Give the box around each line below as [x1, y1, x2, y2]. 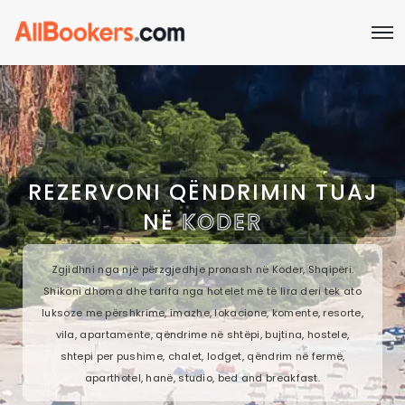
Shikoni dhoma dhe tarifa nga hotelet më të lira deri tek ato [43, 283, 362, 298]
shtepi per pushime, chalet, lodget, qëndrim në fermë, [60, 348, 345, 363]
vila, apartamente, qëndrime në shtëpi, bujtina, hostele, [55, 326, 350, 342]
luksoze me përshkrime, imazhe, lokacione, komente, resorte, [42, 305, 363, 320]
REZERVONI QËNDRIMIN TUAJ [27, 176, 378, 207]
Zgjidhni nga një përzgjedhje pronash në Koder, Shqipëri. [51, 261, 354, 277]
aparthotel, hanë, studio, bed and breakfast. [84, 370, 321, 385]
